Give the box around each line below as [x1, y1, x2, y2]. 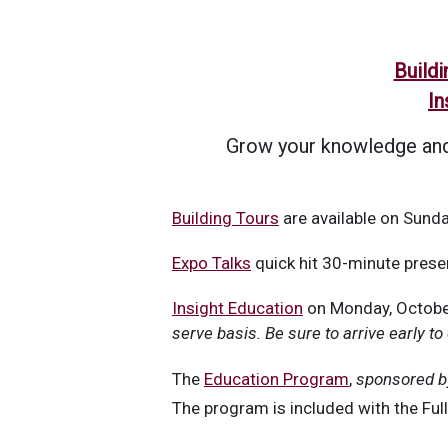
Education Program [204, 368, 349, 389]
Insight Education [172, 297, 303, 318]
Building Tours [172, 207, 279, 228]
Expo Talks [172, 252, 251, 273]
